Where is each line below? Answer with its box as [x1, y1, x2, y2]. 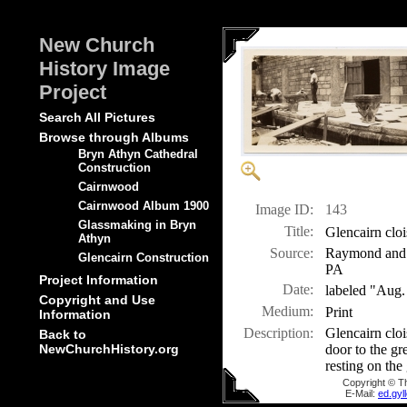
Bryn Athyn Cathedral [78, 147, 198, 162]
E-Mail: [345, 388, 378, 399]
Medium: [262, 303, 313, 319]
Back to [39, 327, 86, 342]
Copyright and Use [39, 293, 155, 308]
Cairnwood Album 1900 [78, 199, 209, 213]
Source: [270, 245, 313, 261]
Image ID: [255, 202, 313, 217]
